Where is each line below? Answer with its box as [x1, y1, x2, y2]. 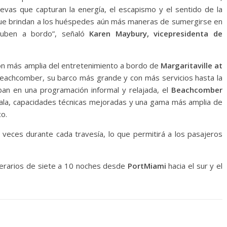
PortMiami [127, 161, 166, 171]
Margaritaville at [160, 60, 223, 70]
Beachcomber [171, 85, 222, 95]
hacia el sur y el [166, 161, 223, 171]
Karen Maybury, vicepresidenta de [84, 28, 223, 39]
